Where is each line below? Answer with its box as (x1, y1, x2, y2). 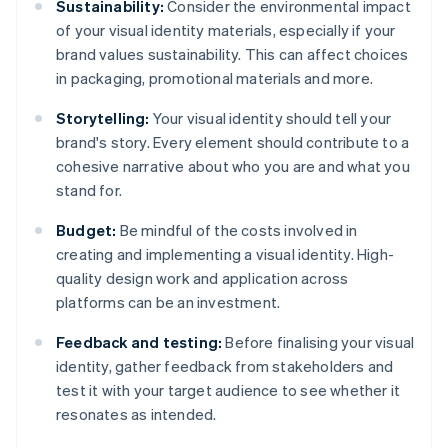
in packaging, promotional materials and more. (56, 68, 374, 89)
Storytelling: (56, 108, 150, 129)
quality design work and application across (56, 268, 349, 289)
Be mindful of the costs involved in (116, 220, 358, 241)
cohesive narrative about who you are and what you (56, 156, 410, 177)
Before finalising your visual (222, 332, 415, 353)
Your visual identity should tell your (149, 108, 392, 129)
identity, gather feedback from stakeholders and (56, 356, 394, 377)
